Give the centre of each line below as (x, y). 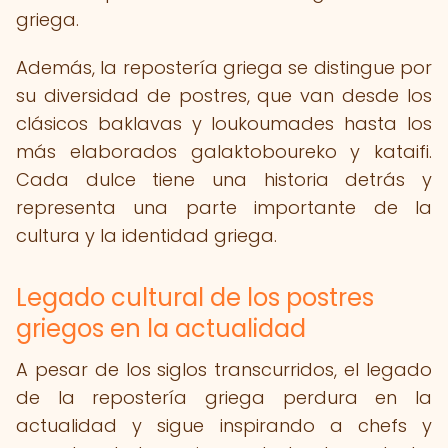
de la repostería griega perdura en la (224, 397)
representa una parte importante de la (224, 207)
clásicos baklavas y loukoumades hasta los (224, 123)
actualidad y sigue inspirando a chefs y (224, 425)
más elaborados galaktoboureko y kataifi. (224, 151)
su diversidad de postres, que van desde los (224, 95)
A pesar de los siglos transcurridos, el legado (224, 369)
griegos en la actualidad (161, 328)
